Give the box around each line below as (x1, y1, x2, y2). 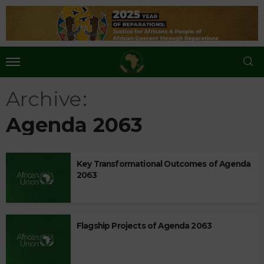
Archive (6, 86, 81, 111)
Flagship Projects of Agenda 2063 (77, 220, 212, 230)
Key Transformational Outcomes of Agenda (77, 159, 251, 169)
